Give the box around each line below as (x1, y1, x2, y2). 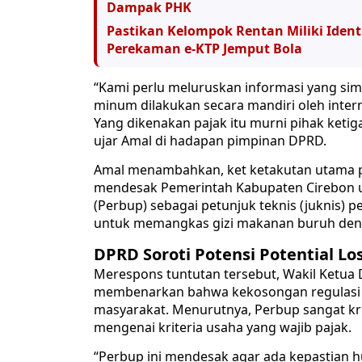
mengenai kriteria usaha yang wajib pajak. (94, 318, 351, 337)
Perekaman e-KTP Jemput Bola (107, 40, 302, 58)
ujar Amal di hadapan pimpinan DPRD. (94, 132, 326, 150)
